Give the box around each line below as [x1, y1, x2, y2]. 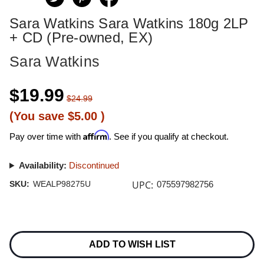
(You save [9, 110, 64, 123]
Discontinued [68, 160, 119, 170]
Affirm [83, 130, 109, 140]
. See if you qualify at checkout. [109, 131, 229, 141]
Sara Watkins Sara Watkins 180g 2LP [9, 15, 249, 31]
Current [9, 223, 34, 232]
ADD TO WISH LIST [88, 239, 176, 250]
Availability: [18, 160, 67, 170]
